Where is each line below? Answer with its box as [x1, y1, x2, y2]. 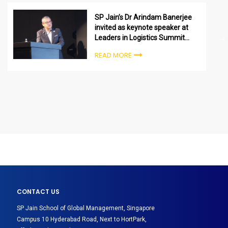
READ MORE [95, 50, 132, 61]
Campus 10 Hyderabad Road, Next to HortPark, [16, 215, 147, 223]
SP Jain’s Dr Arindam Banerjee [95, 13, 192, 22]
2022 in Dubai [95, 44, 138, 52]
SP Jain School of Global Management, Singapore [16, 204, 155, 212]
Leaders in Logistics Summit [95, 34, 185, 42]
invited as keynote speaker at [95, 23, 189, 32]
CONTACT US [16, 187, 60, 196]
